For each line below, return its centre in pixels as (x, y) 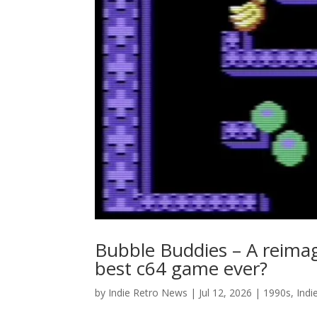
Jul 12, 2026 (226, 292)
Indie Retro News (148, 292)
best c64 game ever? (181, 268)
